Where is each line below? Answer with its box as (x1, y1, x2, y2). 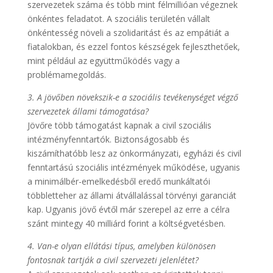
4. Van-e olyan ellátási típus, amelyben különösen (27, 240, 216, 252)
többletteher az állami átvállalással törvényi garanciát (27, 190, 236, 201)
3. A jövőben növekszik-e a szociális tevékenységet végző (27, 91, 238, 103)
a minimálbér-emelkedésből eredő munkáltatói (27, 175, 210, 187)
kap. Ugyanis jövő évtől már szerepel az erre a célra (27, 204, 230, 215)
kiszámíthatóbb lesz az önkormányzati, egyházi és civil (27, 147, 241, 159)
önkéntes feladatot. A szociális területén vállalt (27, 13, 210, 24)
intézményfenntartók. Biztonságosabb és (27, 133, 190, 145)
